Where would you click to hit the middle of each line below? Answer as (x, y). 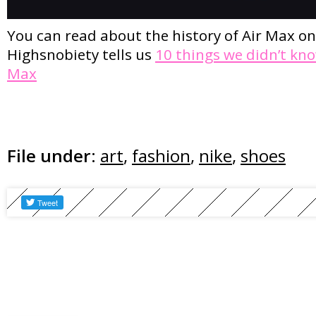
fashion (161, 155)
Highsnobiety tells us (81, 54)
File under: (51, 155)
